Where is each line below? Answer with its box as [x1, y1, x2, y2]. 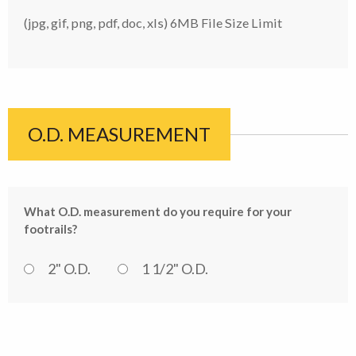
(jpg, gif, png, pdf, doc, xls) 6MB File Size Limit [24, 15, 282, 30]
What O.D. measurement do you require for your [24, 204, 292, 219]
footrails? [24, 222, 77, 236]
